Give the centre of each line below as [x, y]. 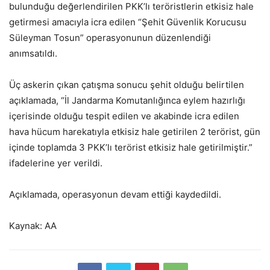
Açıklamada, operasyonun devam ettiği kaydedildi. [115, 195]
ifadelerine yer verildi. [56, 163]
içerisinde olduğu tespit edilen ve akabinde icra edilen [124, 116]
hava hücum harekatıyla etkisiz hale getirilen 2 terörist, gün [135, 132]
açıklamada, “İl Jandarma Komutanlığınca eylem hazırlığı [127, 101]
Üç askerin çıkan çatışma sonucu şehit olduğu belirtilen [127, 85]
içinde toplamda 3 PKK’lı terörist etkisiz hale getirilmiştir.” [131, 148]
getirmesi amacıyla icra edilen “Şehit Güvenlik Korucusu [128, 22]
